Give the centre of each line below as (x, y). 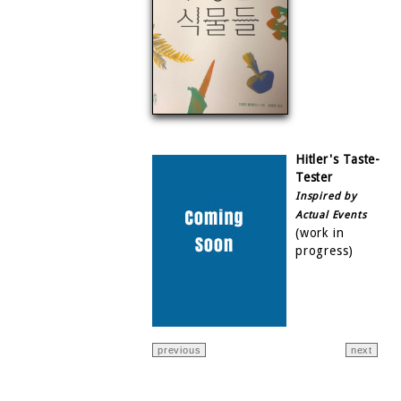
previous (179, 350)
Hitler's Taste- (338, 159)
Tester (314, 177)
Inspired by (326, 196)
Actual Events (331, 214)
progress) (325, 250)
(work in (320, 232)
